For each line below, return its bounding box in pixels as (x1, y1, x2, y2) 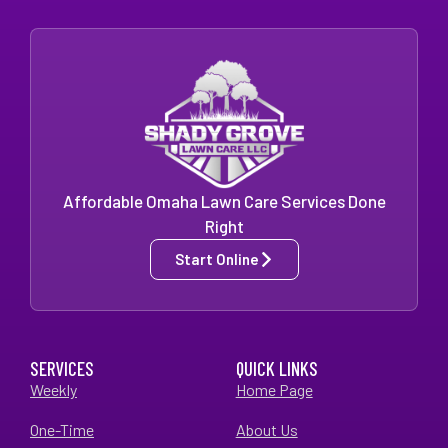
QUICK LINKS (235, 356, 318, 380)
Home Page (235, 379, 313, 399)
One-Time (30, 419, 94, 439)
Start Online (174, 249, 259, 268)
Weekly (30, 379, 77, 399)
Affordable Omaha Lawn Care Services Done (62, 190, 386, 211)
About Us (235, 419, 298, 439)
